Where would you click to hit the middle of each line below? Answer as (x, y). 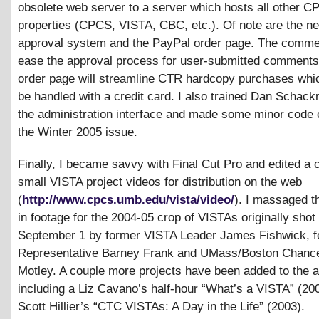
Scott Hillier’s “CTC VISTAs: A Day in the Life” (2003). (161, 306)
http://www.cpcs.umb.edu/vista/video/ (128, 199)
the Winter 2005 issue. (78, 132)
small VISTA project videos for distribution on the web (160, 182)
